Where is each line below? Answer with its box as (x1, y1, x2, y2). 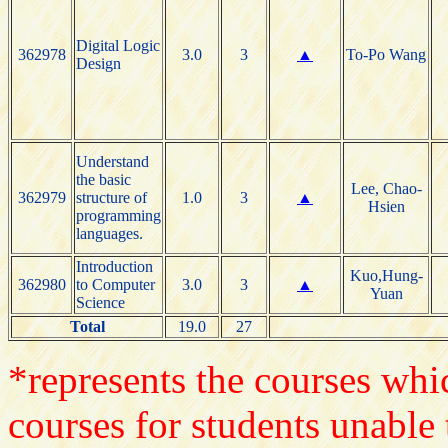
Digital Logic (76, 36, 160, 54)
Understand (76, 152, 149, 170)
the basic (76, 170, 131, 188)
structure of (76, 188, 147, 206)
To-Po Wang (346, 45, 426, 63)
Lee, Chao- (350, 179, 422, 197)
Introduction (76, 257, 153, 275)
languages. (76, 224, 143, 242)
